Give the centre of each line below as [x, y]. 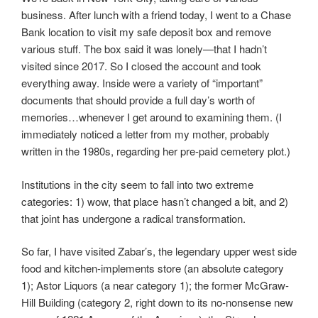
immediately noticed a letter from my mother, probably [146, 134]
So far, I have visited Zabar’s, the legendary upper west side [159, 251]
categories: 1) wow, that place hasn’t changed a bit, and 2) [155, 201]
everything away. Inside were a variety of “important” [142, 83]
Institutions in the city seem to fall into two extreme [137, 184]
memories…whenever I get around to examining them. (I [152, 117]
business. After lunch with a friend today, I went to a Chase [156, 15]
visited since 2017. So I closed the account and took [141, 66]
